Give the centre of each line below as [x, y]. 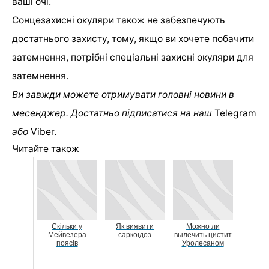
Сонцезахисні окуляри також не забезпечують [119, 20]
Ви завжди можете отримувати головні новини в [123, 95]
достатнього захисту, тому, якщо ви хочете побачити [133, 39]
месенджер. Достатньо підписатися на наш [112, 113]
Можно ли [203, 227]
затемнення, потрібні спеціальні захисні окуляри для [133, 58]
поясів [67, 243]
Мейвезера [67, 235]
